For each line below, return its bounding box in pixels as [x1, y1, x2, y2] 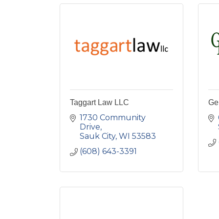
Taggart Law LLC [70, 98, 129, 107]
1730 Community [80, 112, 146, 122]
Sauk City [80, 131, 115, 141]
